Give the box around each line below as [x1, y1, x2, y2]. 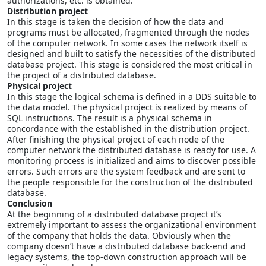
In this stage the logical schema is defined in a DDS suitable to [7, 90, 256, 102]
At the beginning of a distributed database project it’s [7, 208, 221, 220]
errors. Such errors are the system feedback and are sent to [7, 165, 245, 177]
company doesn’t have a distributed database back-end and [7, 240, 246, 252]
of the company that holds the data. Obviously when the [7, 229, 231, 241]
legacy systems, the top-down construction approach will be [7, 251, 246, 262]
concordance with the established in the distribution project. [7, 122, 249, 134]
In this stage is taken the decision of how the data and [7, 15, 224, 27]
